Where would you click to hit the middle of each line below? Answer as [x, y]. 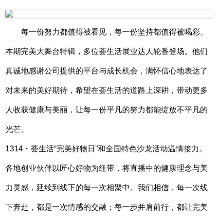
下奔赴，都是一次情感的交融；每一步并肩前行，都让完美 [107, 207]
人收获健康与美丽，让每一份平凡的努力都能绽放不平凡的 [107, 109]
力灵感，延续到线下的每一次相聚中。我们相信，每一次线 [107, 187]
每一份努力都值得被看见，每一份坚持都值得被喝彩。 [115, 32]
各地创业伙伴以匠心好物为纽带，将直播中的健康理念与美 [107, 168]
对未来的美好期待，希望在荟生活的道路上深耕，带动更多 [107, 90]
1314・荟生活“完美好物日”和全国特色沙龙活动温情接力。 [106, 148]
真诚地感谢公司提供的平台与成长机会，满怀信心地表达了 [107, 71]
